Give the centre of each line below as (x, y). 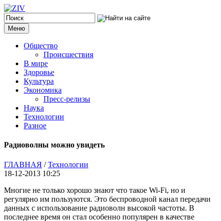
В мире (36, 63)
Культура (39, 81)
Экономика (43, 90)
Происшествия (68, 55)
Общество (41, 46)
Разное (35, 126)
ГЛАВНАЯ (23, 164)
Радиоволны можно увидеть (54, 145)
